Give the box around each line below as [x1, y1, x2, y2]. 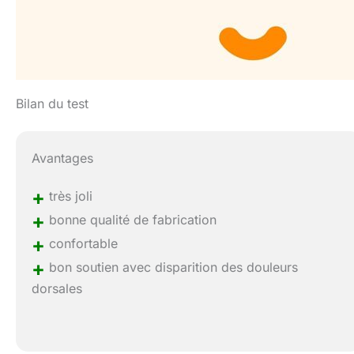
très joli [45, 188, 93, 205]
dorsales [32, 281, 83, 297]
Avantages [32, 150, 94, 167]
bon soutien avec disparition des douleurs [45, 259, 299, 276]
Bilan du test [16, 96, 88, 112]
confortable [45, 235, 119, 252]
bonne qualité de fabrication [45, 212, 217, 228]
